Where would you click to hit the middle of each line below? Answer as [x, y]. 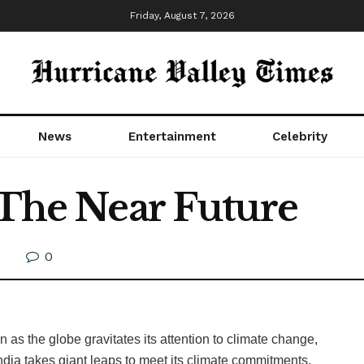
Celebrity [300, 136]
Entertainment [172, 136]
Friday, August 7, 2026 [182, 15]
